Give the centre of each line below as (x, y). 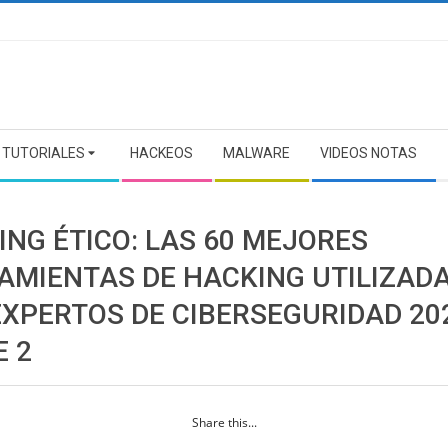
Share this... (224, 422)
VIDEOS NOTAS (368, 153)
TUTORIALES (43, 153)
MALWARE (256, 153)
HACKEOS (161, 153)
